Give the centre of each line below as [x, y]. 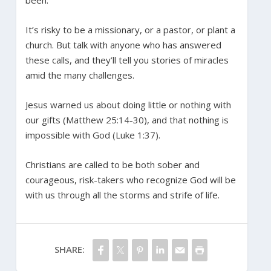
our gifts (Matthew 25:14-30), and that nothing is [127, 119]
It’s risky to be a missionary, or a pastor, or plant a [130, 29]
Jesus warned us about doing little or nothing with [128, 104]
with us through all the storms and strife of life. [122, 194]
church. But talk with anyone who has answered [123, 44]
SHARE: [69, 249]
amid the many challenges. [80, 75]
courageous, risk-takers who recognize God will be [130, 179]
